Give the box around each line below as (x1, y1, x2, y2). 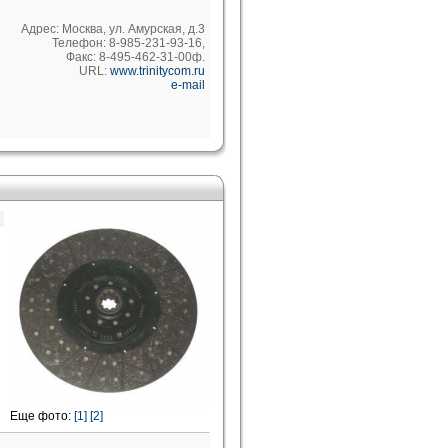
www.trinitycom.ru (110, 64, 205, 78)
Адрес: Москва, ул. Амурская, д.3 (21, 22, 205, 36)
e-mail (171, 78, 205, 92)
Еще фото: (10, 409, 74, 423)
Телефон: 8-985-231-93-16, (52, 36, 205, 50)
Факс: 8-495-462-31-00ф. (66, 50, 205, 64)
